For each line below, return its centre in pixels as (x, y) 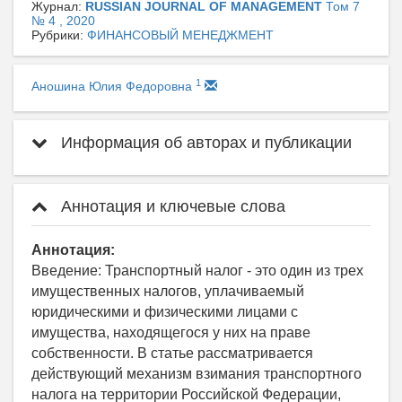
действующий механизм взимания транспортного (197, 374)
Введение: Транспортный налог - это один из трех (197, 271)
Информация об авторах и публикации (204, 143)
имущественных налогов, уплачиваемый (168, 292)
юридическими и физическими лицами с (165, 312)
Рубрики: (59, 35)
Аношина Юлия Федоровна (114, 87)
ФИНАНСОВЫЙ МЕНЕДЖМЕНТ (180, 35)
